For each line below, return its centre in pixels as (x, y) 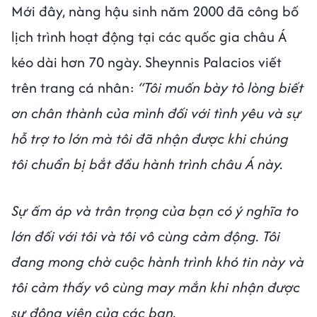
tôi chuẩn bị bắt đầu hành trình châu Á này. (147, 163)
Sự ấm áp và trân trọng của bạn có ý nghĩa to (155, 210)
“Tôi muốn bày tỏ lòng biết (221, 87)
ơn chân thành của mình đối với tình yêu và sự (156, 113)
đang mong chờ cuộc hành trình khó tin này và (158, 261)
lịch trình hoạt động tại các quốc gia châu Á (149, 36)
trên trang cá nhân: (75, 87)
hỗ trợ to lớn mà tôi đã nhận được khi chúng (150, 138)
